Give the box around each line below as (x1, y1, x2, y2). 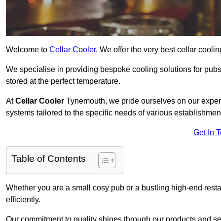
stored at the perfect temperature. (6, 77, 120, 86)
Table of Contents (11, 153, 86, 164)
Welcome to (6, 45, 49, 54)
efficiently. (6, 195, 40, 204)
